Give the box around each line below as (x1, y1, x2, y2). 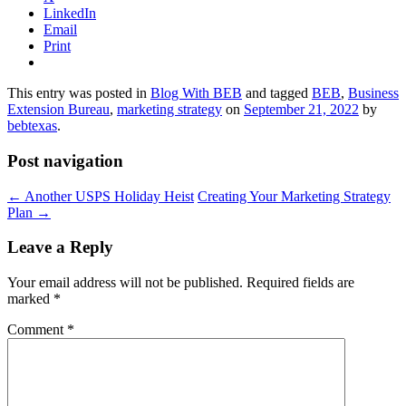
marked (7, 291, 53, 307)
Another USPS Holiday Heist (22, 188, 194, 204)
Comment (7, 322, 67, 338)
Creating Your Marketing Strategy (198, 188, 391, 204)
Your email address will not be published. (7, 275, 243, 291)
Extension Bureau (7, 101, 110, 118)
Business (348, 85, 399, 101)
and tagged (242, 85, 312, 101)
